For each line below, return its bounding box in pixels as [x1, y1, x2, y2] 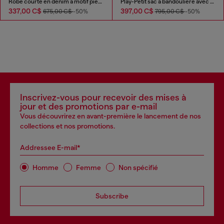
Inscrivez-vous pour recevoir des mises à [20, 92, 186, 103]
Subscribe [95, 192, 128, 200]
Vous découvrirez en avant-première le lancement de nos [20, 112, 201, 120]
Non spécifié [118, 163, 158, 171]
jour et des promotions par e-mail [20, 101, 157, 112]
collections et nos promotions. [20, 122, 115, 130]
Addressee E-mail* [20, 143, 80, 152]
